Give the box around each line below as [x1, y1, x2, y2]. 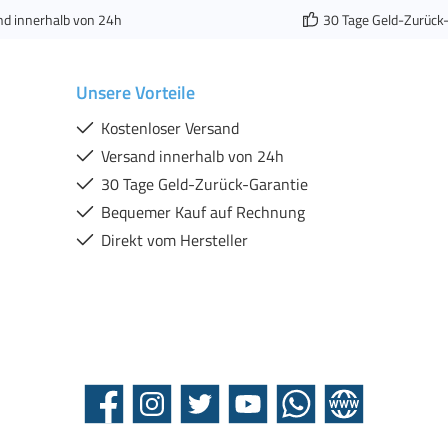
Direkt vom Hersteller [101, 228, 248, 252]
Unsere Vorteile [76, 79, 195, 106]
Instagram [127, 402, 188, 424]
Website [319, 402, 367, 424]
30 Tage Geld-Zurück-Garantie [101, 172, 308, 196]
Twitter [175, 402, 217, 424]
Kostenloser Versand [101, 116, 239, 140]
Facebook [79, 402, 134, 424]
